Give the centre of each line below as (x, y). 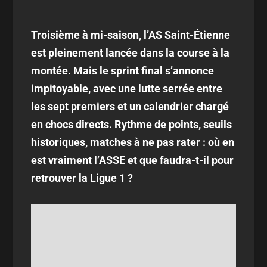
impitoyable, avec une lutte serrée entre (127, 89)
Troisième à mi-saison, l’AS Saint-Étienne (131, 35)
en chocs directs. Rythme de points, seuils (132, 124)
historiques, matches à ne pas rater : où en (133, 142)
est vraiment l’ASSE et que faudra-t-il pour (133, 160)
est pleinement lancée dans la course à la (131, 53)
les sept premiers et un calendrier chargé (130, 106)
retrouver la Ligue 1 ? (82, 178)
